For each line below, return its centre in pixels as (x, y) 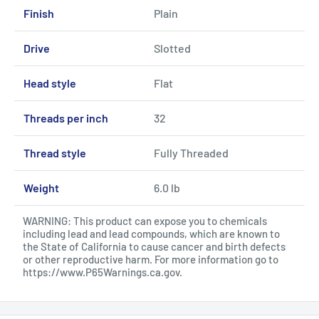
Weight (41, 187)
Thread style (54, 152)
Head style (49, 83)
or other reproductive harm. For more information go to (151, 259)
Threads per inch (66, 117)
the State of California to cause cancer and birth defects (154, 246)
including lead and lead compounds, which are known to (151, 233)
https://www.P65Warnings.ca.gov (101, 272)
